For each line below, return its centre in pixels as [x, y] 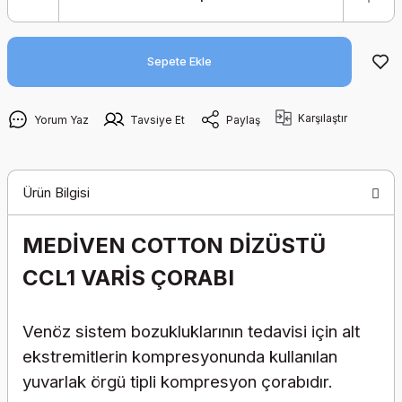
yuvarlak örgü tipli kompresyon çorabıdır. [178, 382]
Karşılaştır [323, 118]
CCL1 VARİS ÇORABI [128, 278]
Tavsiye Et [157, 119]
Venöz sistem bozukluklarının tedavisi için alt [191, 332]
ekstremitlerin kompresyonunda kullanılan [180, 357]
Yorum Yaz [61, 119]
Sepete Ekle [179, 61]
